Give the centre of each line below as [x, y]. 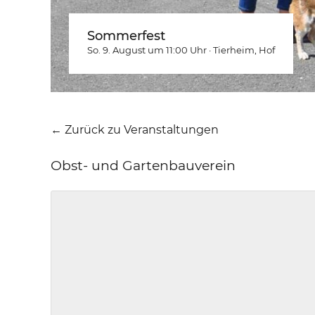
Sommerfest [126, 36]
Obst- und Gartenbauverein [143, 166]
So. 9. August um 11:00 [137, 50]
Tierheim [234, 50]
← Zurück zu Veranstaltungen [135, 130]
